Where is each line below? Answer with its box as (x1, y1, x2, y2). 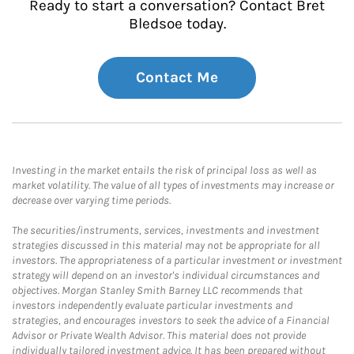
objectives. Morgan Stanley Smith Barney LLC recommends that (12, 284, 303, 297)
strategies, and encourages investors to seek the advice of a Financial (12, 314, 330, 327)
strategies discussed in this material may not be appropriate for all (12, 239, 320, 252)
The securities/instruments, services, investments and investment (12, 224, 319, 237)
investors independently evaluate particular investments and (12, 299, 292, 312)
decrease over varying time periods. (12, 194, 171, 207)
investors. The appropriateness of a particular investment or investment (12, 254, 342, 267)
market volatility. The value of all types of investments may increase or (12, 179, 334, 192)
